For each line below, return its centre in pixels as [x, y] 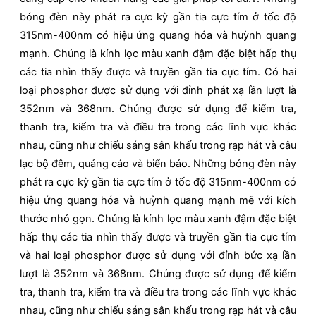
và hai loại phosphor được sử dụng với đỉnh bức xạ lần [158, 256]
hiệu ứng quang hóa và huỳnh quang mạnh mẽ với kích [158, 201]
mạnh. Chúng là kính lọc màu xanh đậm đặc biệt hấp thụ [158, 54]
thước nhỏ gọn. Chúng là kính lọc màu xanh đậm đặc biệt [158, 219]
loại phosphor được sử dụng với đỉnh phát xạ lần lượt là [158, 91]
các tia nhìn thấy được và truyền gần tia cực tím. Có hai [158, 72]
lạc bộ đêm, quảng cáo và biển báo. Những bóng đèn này [158, 164]
